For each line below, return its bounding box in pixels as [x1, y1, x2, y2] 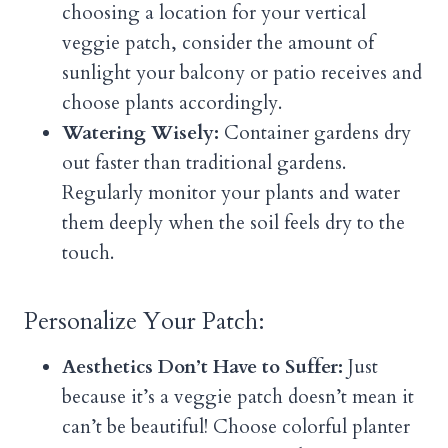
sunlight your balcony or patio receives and [62, 60, 422, 87]
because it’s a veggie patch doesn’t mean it [62, 384, 414, 411]
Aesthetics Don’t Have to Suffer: [62, 354, 343, 381]
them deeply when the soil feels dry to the [62, 210, 405, 237]
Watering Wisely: [62, 120, 219, 147]
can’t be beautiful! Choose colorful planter [62, 414, 410, 441]
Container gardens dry [219, 120, 411, 147]
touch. [62, 240, 114, 267]
